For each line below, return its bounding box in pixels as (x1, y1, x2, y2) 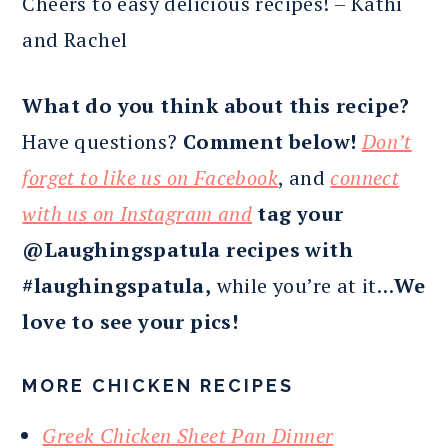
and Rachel (22, 25, 128, 53)
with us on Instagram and (22, 199, 252, 227)
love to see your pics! (22, 307, 239, 335)
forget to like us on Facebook (22, 163, 278, 191)
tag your (257, 199, 344, 227)
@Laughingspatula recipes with (22, 235, 353, 263)
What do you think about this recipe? (22, 91, 410, 119)
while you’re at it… (211, 271, 395, 299)
